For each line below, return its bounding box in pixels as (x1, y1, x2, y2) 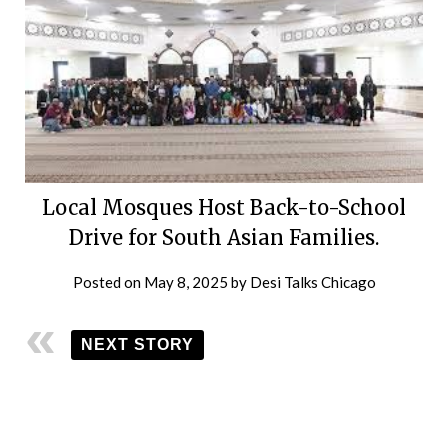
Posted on (72, 272, 144, 291)
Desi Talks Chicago (249, 272, 376, 291)
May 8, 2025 (143, 272, 228, 291)
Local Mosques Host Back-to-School (42, 194, 406, 220)
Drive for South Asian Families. (69, 224, 379, 250)
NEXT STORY (81, 335, 194, 353)
